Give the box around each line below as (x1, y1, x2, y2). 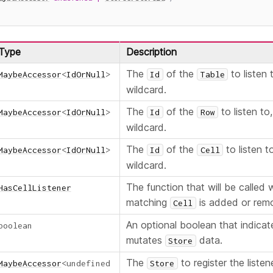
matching (126, 196, 170, 209)
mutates (126, 234, 165, 247)
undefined (66, 258, 110, 269)
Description (126, 46, 177, 58)
